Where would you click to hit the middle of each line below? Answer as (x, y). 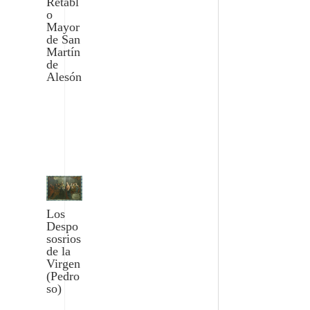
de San (64, 40)
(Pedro (63, 276)
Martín (64, 52)
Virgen (64, 264)
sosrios (64, 239)
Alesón (64, 77)
